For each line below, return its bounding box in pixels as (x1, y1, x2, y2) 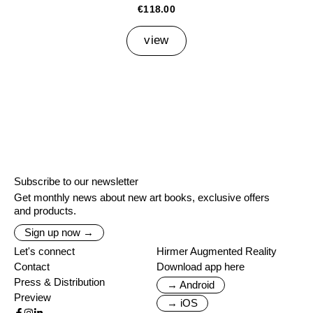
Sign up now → (24, 226, 94, 238)
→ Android (167, 279, 214, 291)
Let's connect (14, 245, 75, 257)
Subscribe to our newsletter (14, 175, 138, 187)
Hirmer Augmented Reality (156, 245, 277, 257)
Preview (14, 291, 51, 303)
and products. (14, 205, 76, 217)
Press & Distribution (14, 276, 105, 288)
